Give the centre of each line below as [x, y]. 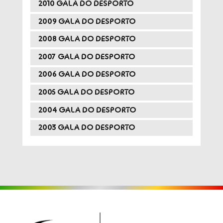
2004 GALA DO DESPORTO [87, 110]
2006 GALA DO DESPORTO [87, 75]
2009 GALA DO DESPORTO [87, 21]
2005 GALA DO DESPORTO [86, 92]
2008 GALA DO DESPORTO [87, 39]
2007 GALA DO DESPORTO [87, 57]
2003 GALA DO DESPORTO [87, 128]
